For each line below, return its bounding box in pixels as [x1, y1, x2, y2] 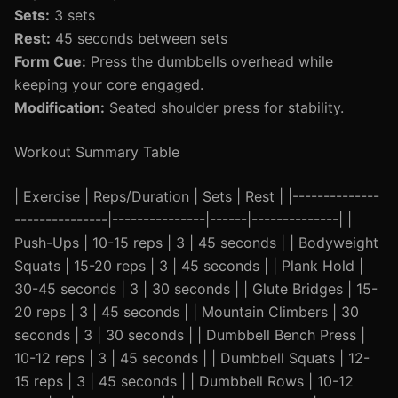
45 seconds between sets [51, 29, 227, 47]
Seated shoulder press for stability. [105, 99, 344, 116]
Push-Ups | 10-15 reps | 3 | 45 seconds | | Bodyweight [14, 234, 378, 251]
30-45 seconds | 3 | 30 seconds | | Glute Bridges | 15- [14, 280, 378, 298]
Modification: [14, 99, 105, 116]
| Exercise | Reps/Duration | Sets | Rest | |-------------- [14, 187, 379, 205]
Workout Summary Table [14, 143, 179, 161]
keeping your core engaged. [14, 76, 203, 93]
